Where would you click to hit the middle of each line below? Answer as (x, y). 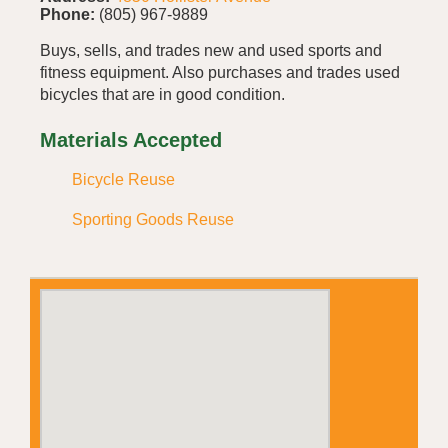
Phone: (67, 14)
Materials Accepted (131, 140)
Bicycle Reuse (123, 179)
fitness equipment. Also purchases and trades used (220, 72)
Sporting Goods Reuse (153, 219)
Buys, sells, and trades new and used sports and (211, 50)
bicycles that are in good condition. (162, 94)
